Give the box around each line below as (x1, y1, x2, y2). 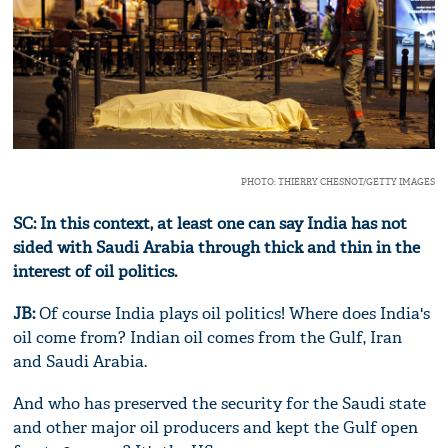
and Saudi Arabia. (13, 351, 148, 373)
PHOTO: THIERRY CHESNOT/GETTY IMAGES (240, 176, 435, 189)
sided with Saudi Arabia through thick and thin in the (13, 237, 421, 259)
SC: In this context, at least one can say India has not (13, 213, 408, 235)
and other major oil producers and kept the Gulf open (13, 417, 419, 439)
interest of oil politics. (13, 261, 178, 283)
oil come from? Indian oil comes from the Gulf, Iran (13, 327, 403, 349)
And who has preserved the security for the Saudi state (13, 393, 427, 415)
